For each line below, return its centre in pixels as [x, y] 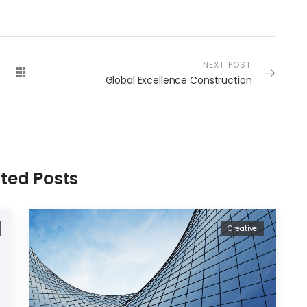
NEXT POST [227, 64]
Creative [243, 228]
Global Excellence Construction [179, 80]
